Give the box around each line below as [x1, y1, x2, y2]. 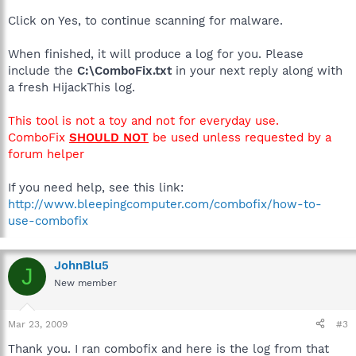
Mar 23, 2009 [8, 318, 68, 330]
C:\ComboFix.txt [77, 64, 172, 79]
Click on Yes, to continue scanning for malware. [8, 14, 283, 29]
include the [8, 64, 77, 79]
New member [54, 277, 117, 289]
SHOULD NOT [69, 130, 149, 145]
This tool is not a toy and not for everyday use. [8, 114, 279, 129]
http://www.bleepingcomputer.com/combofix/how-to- [8, 197, 322, 212]
